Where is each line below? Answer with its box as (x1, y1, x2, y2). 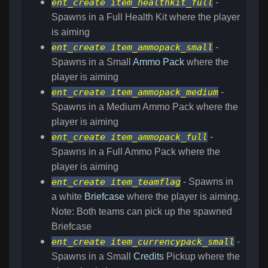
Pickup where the (164, 251, 240, 262)
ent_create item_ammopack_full (51, 132, 208, 143)
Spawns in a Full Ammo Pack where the (51, 147, 220, 157)
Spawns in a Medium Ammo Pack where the (51, 102, 238, 112)
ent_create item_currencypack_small (51, 236, 234, 248)
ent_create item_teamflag (51, 176, 181, 188)
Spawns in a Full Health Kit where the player (51, 12, 240, 23)
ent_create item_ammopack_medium (51, 87, 218, 98)
